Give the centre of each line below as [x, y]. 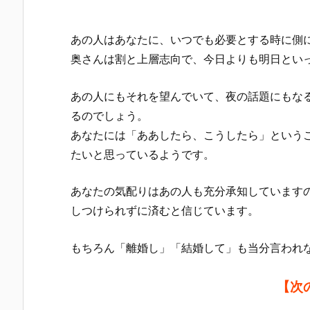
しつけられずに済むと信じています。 [165, 211]
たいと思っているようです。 [143, 154]
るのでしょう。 [109, 115]
